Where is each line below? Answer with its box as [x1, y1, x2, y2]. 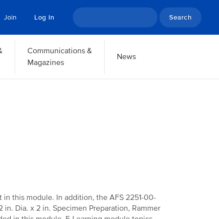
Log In [34, 13, 55, 22]
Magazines [27, 58, 64, 67]
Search [73, 8, 97, 18]
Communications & [27, 46, 92, 56]
